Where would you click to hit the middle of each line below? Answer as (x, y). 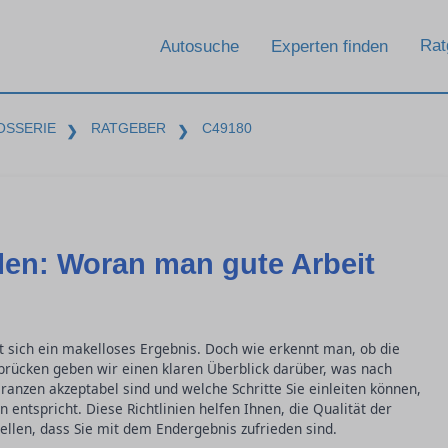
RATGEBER (129, 128)
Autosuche (199, 46)
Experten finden (329, 46)
